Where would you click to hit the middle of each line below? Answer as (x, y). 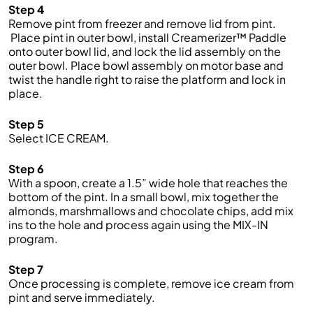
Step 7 (26, 269)
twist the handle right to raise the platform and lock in (147, 79)
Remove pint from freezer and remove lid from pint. (142, 23)
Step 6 (26, 169)
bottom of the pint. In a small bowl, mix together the (144, 197)
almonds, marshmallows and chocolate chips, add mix (151, 211)
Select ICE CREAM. (59, 138)
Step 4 (26, 9)
